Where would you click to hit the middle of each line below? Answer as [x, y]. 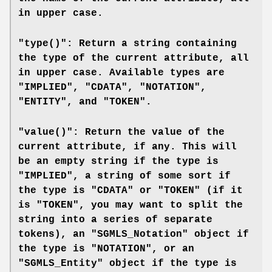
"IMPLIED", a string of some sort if [124, 176]
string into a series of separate [115, 220]
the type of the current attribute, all [134, 59]
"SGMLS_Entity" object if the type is [127, 264]
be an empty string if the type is [118, 162]
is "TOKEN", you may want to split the [131, 206]
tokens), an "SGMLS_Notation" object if [134, 235]
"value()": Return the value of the [121, 133]
